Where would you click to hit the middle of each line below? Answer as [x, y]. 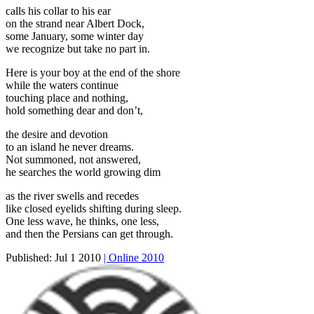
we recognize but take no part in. [78, 48]
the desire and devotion [57, 134]
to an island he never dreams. [70, 146]
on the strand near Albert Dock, [75, 23]
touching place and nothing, [67, 97]
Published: [30, 257]
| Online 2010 [134, 257]
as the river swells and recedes [72, 196]
